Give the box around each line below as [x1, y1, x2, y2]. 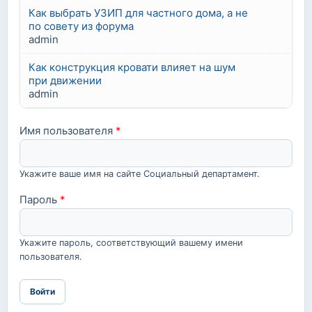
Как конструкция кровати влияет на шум [29, 61, 235, 74]
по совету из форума [29, 19, 134, 33]
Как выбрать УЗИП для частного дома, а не [29, 6, 248, 19]
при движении [29, 74, 102, 87]
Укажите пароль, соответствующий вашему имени [19, 237, 243, 248]
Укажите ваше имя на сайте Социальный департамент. [19, 169, 260, 179]
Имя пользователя [19, 124, 116, 137]
